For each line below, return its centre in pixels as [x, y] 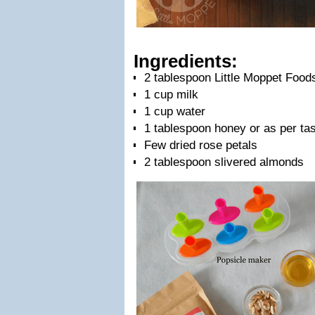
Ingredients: [186, 61]
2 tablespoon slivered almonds [224, 162]
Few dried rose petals [201, 145]
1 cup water [175, 111]
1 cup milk [171, 95]
